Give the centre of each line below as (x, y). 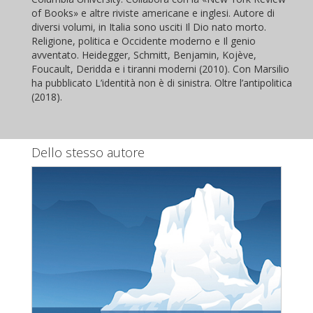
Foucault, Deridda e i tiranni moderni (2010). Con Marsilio (160, 69)
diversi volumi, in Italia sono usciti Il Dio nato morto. (149, 27)
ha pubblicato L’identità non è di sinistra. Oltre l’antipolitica (162, 83)
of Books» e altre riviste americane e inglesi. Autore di (153, 13)
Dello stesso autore (88, 153)
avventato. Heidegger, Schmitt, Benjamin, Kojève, (144, 55)
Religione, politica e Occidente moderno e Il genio (144, 41)
